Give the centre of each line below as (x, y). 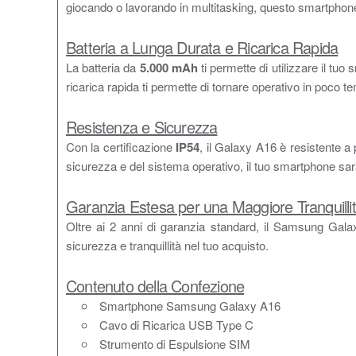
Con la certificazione (121, 147)
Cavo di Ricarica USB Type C (176, 325)
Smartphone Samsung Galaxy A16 (190, 306)
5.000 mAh (168, 68)
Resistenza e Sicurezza (142, 127)
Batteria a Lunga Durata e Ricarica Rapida (202, 47)
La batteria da (103, 67)
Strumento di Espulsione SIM (175, 344)
